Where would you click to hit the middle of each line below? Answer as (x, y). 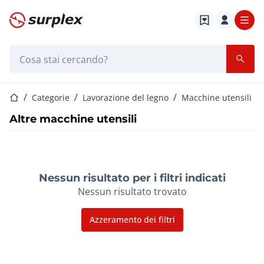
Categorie (51, 98)
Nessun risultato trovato (132, 192)
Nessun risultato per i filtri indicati (132, 178)
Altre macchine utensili (73, 119)
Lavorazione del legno (126, 98)
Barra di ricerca (43, 51)
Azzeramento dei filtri (132, 220)
